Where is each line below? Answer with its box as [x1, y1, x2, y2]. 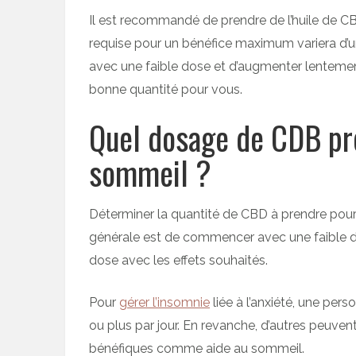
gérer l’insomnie [119, 294, 210, 310]
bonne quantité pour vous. [89, 81, 242, 97]
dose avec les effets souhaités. [89, 252, 268, 268]
